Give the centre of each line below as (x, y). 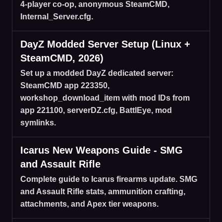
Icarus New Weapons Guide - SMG (102, 150)
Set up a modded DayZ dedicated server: (97, 73)
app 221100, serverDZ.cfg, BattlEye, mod (96, 110)
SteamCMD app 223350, (65, 85)
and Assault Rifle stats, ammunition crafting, (103, 191)
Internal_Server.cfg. (57, 16)
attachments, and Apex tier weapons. (89, 204)
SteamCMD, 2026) (62, 58)
